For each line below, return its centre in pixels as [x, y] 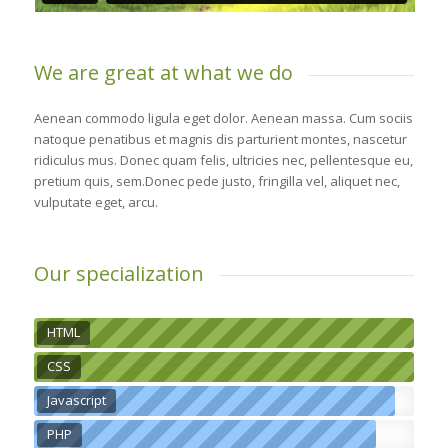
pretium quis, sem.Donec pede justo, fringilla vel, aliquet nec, [216, 180]
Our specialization [118, 273]
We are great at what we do [163, 73]
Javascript [76, 399]
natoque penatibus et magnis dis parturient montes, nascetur [220, 138]
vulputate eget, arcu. [95, 201]
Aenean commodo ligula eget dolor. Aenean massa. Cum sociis [223, 117]
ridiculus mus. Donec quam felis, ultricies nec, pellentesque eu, [223, 159]
